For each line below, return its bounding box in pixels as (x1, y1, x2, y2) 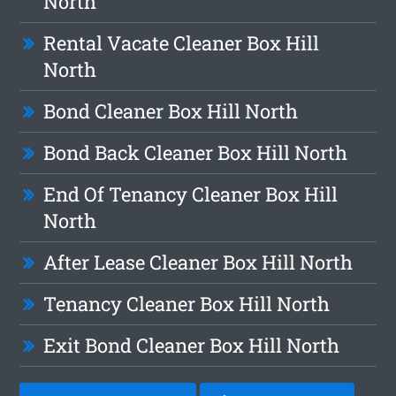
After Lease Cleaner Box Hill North (43, 248, 354, 275)
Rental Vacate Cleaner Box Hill (43, 29, 320, 56)
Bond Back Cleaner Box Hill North (43, 139, 348, 165)
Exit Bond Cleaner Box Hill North (43, 331, 340, 358)
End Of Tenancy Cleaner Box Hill (43, 180, 339, 207)
